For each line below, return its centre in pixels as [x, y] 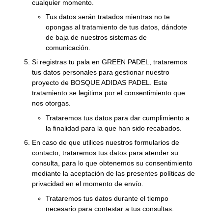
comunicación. [68, 47]
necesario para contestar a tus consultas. [110, 208]
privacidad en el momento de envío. [88, 184]
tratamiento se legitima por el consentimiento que [109, 93]
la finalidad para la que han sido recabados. [114, 128]
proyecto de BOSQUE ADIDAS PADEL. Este [100, 83]
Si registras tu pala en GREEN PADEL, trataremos [110, 62]
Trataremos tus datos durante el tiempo [107, 198]
